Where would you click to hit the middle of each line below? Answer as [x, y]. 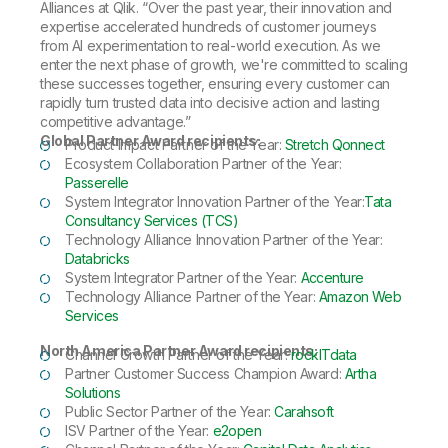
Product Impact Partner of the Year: [175, 144]
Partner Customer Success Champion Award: [205, 373]
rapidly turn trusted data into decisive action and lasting [210, 102]
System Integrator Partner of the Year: [181, 277]
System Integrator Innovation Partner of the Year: [215, 201]
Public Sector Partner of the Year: [170, 411]
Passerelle [97, 182]
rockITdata [323, 354]
